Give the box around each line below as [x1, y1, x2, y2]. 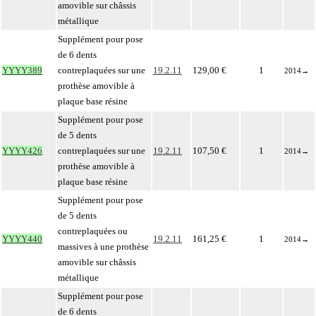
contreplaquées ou [58, 226, 128, 236]
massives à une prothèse [58, 241, 149, 252]
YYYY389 [2, 65, 42, 75]
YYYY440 [2, 233, 42, 244]
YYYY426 [2, 145, 42, 156]
